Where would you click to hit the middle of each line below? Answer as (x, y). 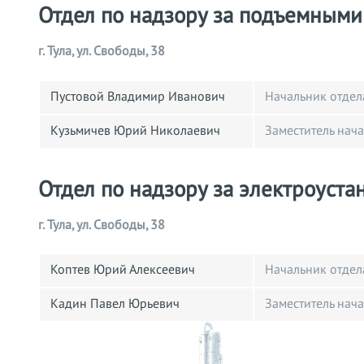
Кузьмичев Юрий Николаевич (135, 130)
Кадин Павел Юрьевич (115, 304)
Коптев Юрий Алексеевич (123, 270)
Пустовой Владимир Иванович (138, 96)
